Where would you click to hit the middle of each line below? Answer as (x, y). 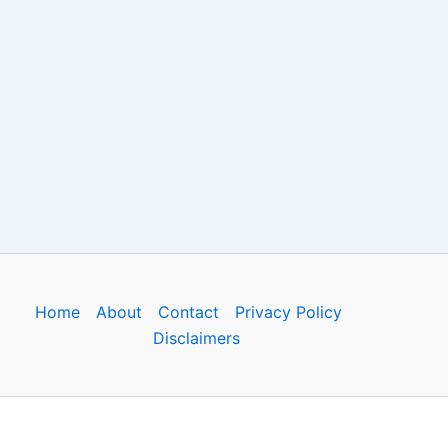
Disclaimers (197, 338)
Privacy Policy (289, 312)
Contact (189, 312)
